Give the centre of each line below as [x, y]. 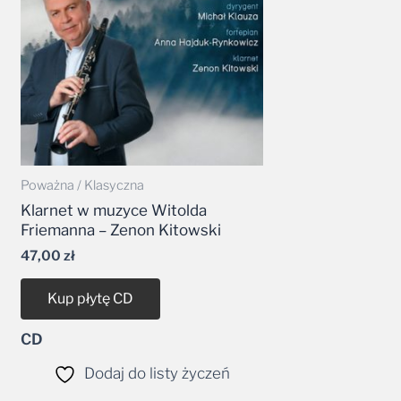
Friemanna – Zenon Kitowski [121, 230]
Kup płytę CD [91, 298]
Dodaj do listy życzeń [157, 373]
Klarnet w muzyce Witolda [114, 210]
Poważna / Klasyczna [83, 186]
